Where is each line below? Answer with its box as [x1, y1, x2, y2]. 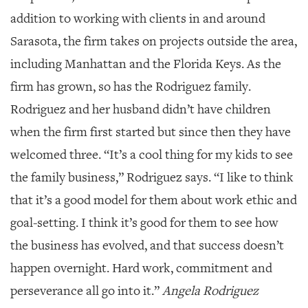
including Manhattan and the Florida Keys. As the [10, 55, 281, 72]
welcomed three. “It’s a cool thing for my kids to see [10, 146, 293, 163]
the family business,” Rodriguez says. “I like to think [10, 168, 294, 186]
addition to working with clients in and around [10, 10, 265, 27]
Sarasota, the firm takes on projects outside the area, [10, 32, 297, 49]
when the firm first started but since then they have [10, 123, 291, 140]
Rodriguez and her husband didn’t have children [10, 100, 271, 118]
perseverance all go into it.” [10, 282, 162, 299]
